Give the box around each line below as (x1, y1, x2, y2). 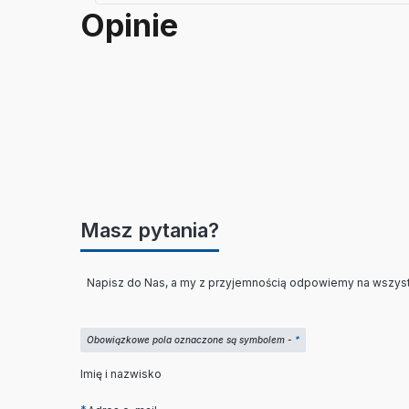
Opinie (80, 5, 178, 44)
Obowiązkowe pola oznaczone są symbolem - (87, 334, 295, 345)
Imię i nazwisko (80, 366, 162, 381)
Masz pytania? (80, 217, 219, 242)
